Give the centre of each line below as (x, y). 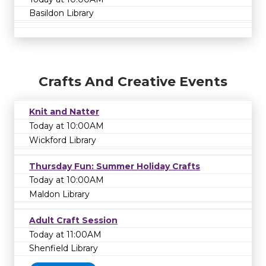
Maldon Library (59, 194)
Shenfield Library (64, 248)
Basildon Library (61, 13)
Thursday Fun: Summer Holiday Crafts (115, 166)
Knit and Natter (64, 112)
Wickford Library (63, 140)
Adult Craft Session (73, 221)
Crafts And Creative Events (133, 82)
